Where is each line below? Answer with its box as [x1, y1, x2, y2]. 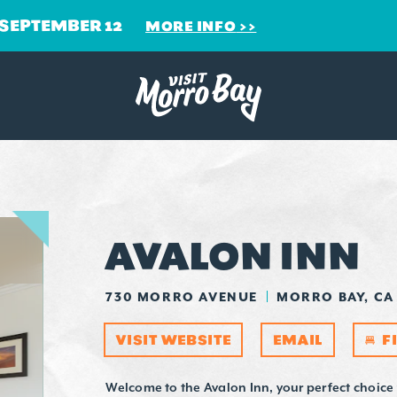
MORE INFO [145, 17, 237, 35]
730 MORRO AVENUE [105, 289, 258, 306]
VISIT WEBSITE [116, 331, 231, 349]
